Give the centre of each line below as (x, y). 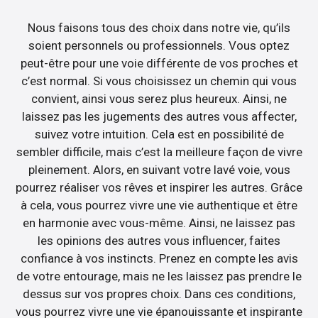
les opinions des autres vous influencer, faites (159, 240)
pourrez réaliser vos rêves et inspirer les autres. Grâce (159, 187)
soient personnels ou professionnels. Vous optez (159, 45)
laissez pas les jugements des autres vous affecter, (159, 116)
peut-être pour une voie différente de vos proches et (159, 63)
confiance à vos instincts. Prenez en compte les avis (159, 258)
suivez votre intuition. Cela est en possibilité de (159, 134)
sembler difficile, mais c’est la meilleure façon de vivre (159, 152)
